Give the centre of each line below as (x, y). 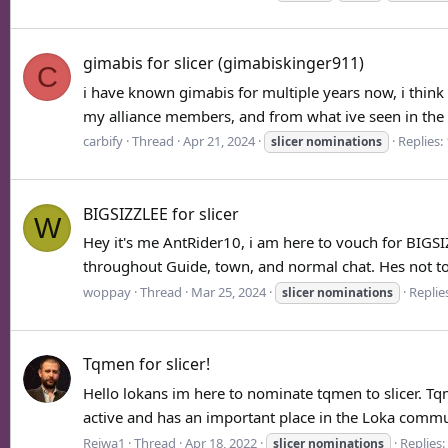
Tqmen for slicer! (146, 364)
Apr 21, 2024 (219, 141)
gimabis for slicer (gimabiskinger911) (223, 62)
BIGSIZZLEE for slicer (161, 213)
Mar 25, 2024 (228, 292)
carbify (103, 141)
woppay (107, 292)
